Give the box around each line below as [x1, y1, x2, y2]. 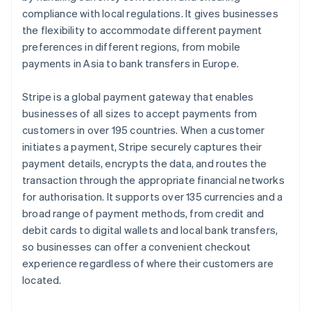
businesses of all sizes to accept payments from [22, 106, 258, 121]
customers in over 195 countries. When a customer [22, 123, 265, 137]
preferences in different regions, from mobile [22, 40, 240, 54]
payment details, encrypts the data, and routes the [22, 156, 267, 171]
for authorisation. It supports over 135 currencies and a [22, 190, 283, 204]
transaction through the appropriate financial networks [22, 173, 285, 187]
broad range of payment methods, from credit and [22, 206, 264, 221]
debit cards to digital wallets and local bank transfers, [22, 223, 278, 237]
